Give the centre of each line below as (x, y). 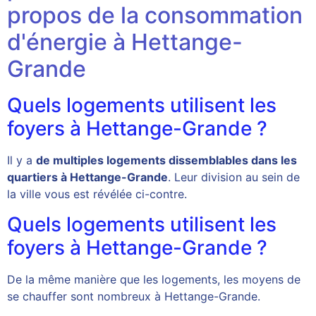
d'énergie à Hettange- (125, 42)
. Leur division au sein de (234, 177)
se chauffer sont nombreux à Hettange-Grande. (134, 296)
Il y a (22, 160)
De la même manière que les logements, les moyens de (154, 279)
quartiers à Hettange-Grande (87, 177)
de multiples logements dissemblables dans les (166, 160)
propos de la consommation (155, 16)
